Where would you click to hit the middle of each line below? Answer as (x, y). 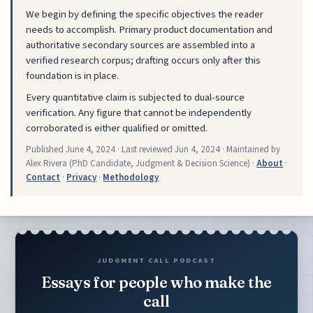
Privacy (82, 178)
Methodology (131, 178)
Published (46, 150)
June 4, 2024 (91, 150)
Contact (43, 178)
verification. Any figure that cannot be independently (139, 113)
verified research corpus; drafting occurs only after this (144, 61)
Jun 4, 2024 (198, 150)
